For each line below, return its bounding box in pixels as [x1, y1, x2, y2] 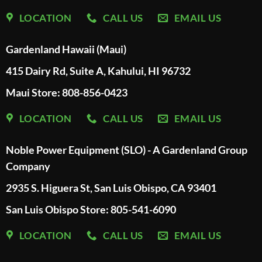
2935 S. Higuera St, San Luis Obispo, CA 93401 [5, 181, 216, 195]
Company [5, 160, 50, 173]
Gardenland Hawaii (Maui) [5, 43, 126, 56]
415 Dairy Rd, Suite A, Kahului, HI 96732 [5, 64, 191, 78]
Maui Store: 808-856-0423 [5, 86, 127, 99]
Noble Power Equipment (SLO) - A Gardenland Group [5, 143, 247, 157]
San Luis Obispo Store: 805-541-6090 [5, 203, 176, 216]
